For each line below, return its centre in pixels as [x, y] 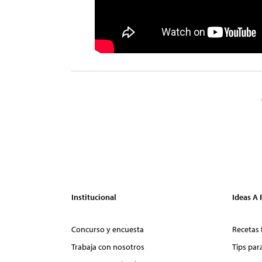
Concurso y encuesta [108, 229]
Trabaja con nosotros [108, 247]
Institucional [94, 197]
